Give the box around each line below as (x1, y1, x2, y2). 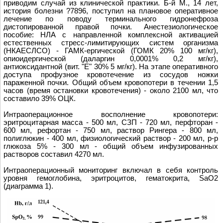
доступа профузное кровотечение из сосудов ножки (3, 71, 218, 79)
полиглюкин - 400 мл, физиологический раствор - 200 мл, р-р (3, 134, 218, 143)
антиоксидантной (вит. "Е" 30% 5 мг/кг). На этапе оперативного (3, 63, 218, 71)
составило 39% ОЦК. (3, 95, 76, 103)
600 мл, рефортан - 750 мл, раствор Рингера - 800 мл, (3, 126, 218, 135)
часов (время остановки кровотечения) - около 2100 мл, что (3, 87, 218, 95)
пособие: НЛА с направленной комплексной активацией (3, 31, 218, 39)
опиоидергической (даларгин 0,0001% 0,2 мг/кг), (3, 55, 218, 63)
